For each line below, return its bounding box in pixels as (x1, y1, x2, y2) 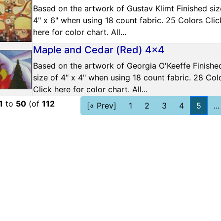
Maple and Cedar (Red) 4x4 (33, 43, 164, 56)
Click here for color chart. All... (33, 84, 147, 94)
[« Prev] (87, 100, 116, 110)
